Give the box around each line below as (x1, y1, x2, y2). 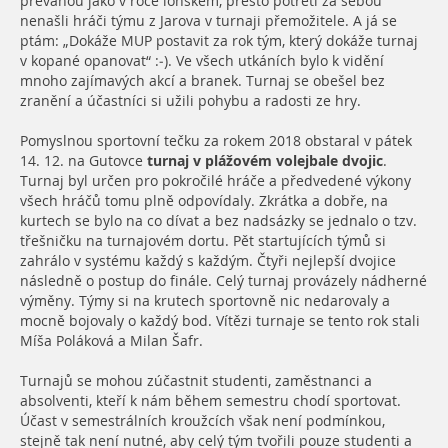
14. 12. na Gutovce (20, 150, 147, 171)
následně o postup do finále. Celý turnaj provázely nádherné (20, 270, 427, 291)
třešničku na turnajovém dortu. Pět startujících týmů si (20, 230, 386, 251)
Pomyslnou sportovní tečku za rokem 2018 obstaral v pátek (20, 130, 412, 151)
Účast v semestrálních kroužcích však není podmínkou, (20, 410, 385, 431)
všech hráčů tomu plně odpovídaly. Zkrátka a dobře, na (20, 190, 388, 211)
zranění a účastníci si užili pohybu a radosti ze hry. (20, 90, 361, 111)
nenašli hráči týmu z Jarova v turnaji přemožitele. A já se (20, 10, 397, 31)
